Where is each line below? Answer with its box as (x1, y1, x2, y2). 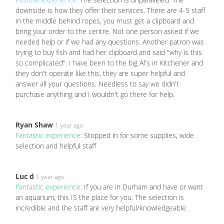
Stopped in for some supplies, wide (84, 130, 194, 140)
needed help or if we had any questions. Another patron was (15, 37, 204, 47)
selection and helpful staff (15, 141, 96, 151)
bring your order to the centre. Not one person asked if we (15, 26, 199, 36)
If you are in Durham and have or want (84, 182, 203, 192)
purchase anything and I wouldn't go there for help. (15, 89, 174, 99)
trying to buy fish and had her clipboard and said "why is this (15, 47, 202, 57)
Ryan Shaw (15, 120, 53, 130)
